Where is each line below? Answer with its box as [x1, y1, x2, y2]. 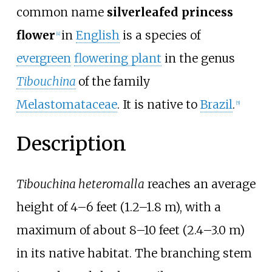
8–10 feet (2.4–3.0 [129, 222, 226, 237]
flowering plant [73, 50, 161, 66]
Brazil [200, 97, 233, 112]
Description [16, 132, 126, 157]
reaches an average [144, 176, 256, 191]
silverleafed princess [106, 4, 233, 19]
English [75, 27, 120, 42]
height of [16, 199, 70, 214]
